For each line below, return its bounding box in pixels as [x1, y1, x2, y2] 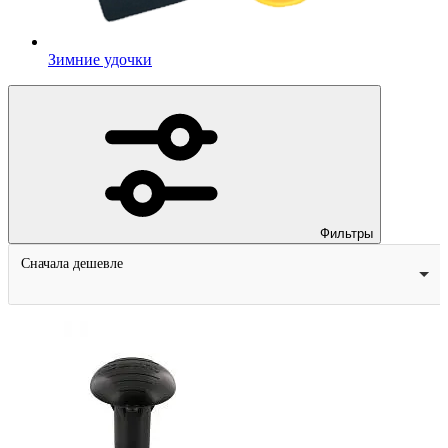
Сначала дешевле [20, 256, 123, 272]
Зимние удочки [48, 50, 152, 68]
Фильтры [320, 225, 373, 241]
